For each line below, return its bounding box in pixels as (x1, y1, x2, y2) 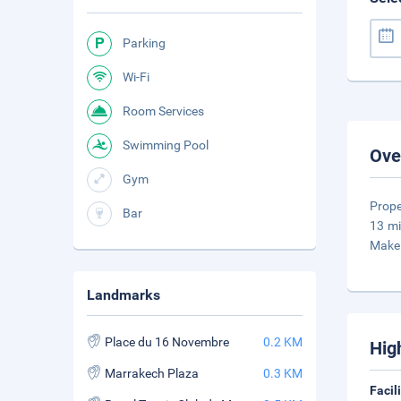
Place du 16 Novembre (105, 335, 229, 349)
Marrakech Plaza (105, 366, 199, 380)
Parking (123, 36, 166, 50)
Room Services (123, 104, 204, 118)
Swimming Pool (123, 138, 209, 152)
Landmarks (87, 286, 160, 303)
